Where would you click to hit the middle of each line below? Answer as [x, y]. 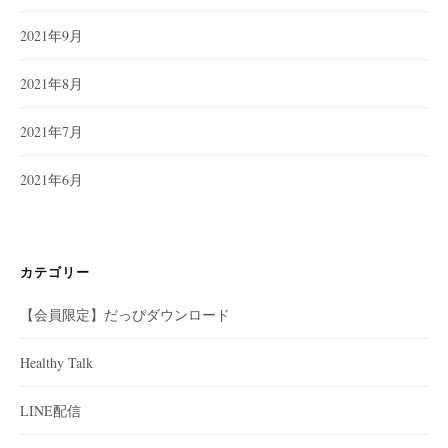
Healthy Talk [56, 362]
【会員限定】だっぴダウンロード [125, 314]
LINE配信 [50, 410]
